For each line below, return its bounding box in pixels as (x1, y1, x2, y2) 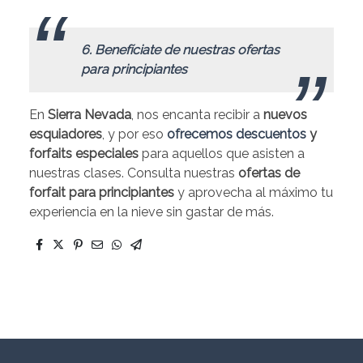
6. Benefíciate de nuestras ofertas (81, 42, 280, 58)
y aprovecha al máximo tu (174, 185, 333, 201)
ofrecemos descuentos (167, 126, 310, 143)
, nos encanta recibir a (131, 107, 263, 123)
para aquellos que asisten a (139, 146, 305, 162)
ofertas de (238, 165, 300, 181)
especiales (75, 146, 139, 162)
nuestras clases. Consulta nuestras (29, 165, 238, 181)
